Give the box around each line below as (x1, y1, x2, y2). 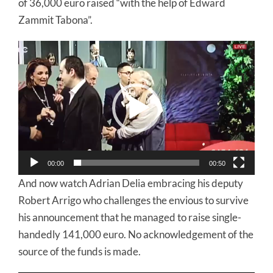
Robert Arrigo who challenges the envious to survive (18, 193, 249, 207)
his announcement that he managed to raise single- (18, 210, 241, 224)
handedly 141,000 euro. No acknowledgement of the (18, 227, 253, 241)
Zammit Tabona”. (18, 13, 93, 26)
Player (18, 59, 47, 72)
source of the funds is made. (18, 244, 141, 258)
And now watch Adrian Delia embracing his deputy (18, 176, 243, 190)
